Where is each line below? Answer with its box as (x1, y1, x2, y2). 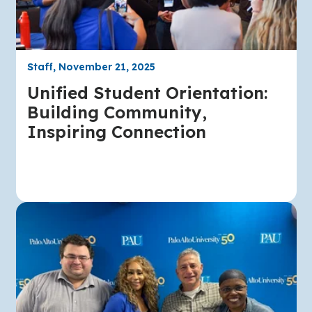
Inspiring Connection (26, 120, 206, 142)
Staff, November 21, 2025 (26, 60, 155, 73)
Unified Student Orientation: (26, 81, 267, 103)
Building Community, (26, 101, 207, 123)
